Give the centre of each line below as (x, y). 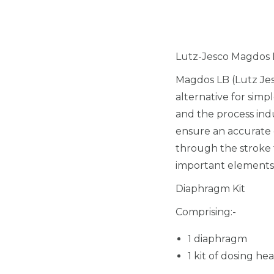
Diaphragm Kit (210, 188)
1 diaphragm (217, 239)
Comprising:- (206, 212)
